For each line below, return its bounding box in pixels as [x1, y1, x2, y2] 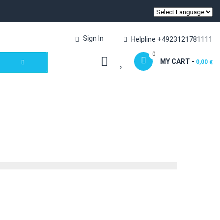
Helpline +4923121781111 [131, 35, 213, 43]
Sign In [83, 34, 104, 42]
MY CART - [160, 57, 194, 65]
